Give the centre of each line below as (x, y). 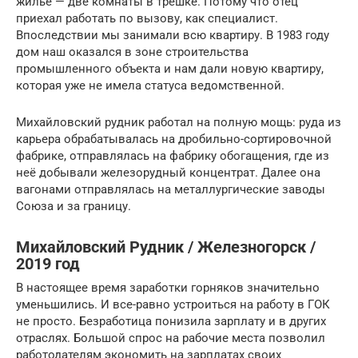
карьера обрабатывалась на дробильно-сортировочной (174, 139)
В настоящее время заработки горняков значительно (168, 288)
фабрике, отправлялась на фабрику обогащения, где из (173, 156)
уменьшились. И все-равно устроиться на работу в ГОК (173, 305)
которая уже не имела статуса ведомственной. (150, 86)
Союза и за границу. (74, 207)
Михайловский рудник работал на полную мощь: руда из (179, 123)
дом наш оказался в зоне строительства (132, 52)
